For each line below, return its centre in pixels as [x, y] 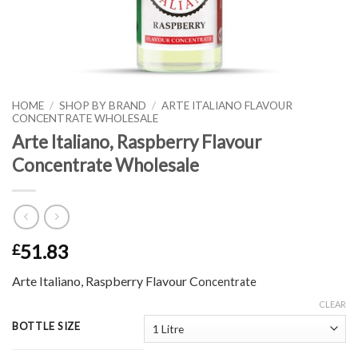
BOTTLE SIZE [46, 326]
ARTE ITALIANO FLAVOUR [227, 105]
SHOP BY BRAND [103, 105]
